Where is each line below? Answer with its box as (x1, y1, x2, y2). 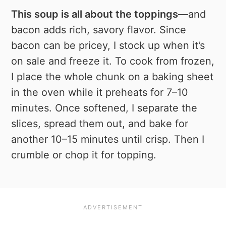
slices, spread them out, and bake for (11, 117, 189, 130)
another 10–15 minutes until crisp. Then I (11, 133, 205, 145)
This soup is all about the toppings (11, 8, 179, 20)
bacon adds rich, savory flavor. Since (11, 23, 187, 36)
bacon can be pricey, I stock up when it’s (11, 39, 205, 51)
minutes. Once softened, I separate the (11, 101, 198, 114)
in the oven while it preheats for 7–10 (11, 86, 189, 98)
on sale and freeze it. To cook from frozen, (11, 54, 215, 67)
